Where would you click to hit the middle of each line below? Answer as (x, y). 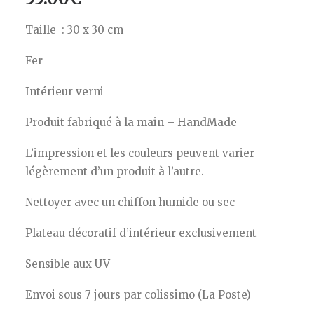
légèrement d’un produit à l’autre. (115, 171)
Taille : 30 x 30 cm (74, 30)
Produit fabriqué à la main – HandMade (131, 122)
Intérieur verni (64, 91)
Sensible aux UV (68, 264)
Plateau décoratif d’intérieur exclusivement (141, 233)
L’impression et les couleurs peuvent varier (140, 153)
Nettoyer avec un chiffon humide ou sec (130, 202)
